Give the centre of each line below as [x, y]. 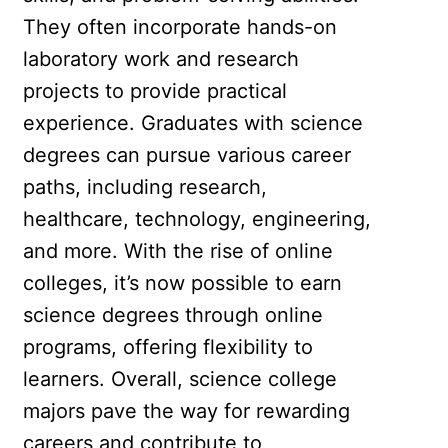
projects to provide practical [155, 91]
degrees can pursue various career [187, 155]
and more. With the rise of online [178, 251]
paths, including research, [145, 187]
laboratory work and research [161, 59]
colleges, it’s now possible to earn [183, 283]
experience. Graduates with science [193, 123]
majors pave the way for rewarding [187, 411]
